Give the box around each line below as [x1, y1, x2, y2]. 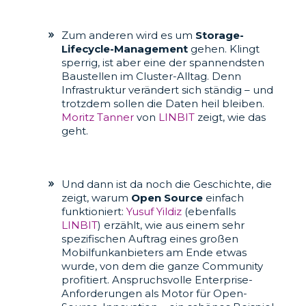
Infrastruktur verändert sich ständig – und [61, 83, 273, 97]
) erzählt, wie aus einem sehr [97, 219, 245, 232]
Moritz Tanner [61, 111, 134, 124]
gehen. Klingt [187, 42, 260, 56]
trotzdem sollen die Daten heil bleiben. [61, 97, 264, 111]
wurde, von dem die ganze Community [61, 260, 263, 273]
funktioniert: [61, 205, 126, 219]
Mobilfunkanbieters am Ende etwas [61, 246, 247, 260]
